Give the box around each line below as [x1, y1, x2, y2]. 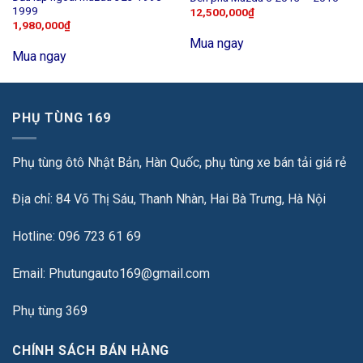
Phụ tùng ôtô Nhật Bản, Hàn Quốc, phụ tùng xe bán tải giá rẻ [12, 154, 346, 170]
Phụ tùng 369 [12, 302, 88, 318]
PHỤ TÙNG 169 [12, 110, 111, 126]
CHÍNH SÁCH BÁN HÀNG [12, 342, 170, 358]
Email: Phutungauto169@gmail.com [12, 265, 210, 281]
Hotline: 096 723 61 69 [12, 228, 141, 245]
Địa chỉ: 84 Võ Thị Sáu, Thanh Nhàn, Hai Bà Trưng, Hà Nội [12, 191, 326, 207]
